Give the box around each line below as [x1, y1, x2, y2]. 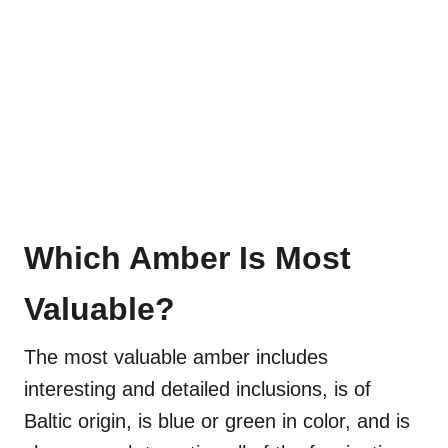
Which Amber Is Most [24, 239, 351, 276]
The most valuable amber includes [24, 345, 328, 368]
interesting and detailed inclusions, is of [24, 377, 371, 400]
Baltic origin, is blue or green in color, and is [24, 409, 410, 432]
